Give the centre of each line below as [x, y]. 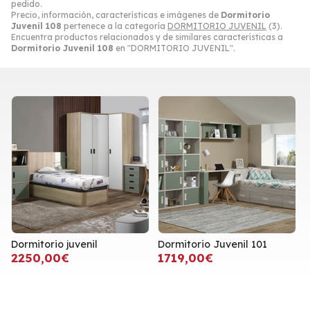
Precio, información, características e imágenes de [116, 15]
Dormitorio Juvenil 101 [212, 245]
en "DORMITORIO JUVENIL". [174, 48]
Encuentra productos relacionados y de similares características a [147, 37]
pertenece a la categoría [115, 26]
